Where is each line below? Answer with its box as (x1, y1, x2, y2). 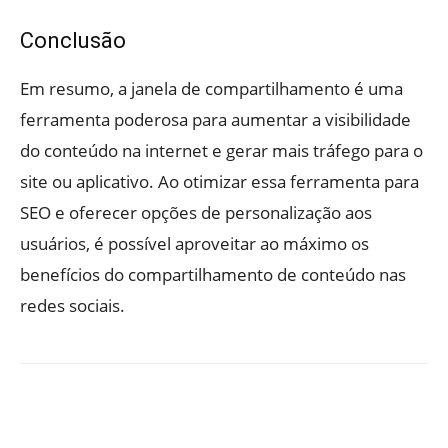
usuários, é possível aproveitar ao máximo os (20, 231, 369, 255)
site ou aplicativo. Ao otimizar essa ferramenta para (20, 169, 419, 193)
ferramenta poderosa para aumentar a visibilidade (20, 107, 411, 131)
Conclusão (20, 27, 126, 53)
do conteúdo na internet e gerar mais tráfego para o (20, 138, 423, 162)
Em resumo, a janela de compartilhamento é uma (20, 76, 403, 100)
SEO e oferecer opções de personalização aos (20, 200, 372, 224)
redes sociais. (20, 293, 125, 317)
